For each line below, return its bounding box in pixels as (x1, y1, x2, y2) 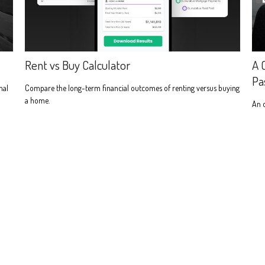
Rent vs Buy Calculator (25, 56, 131, 73)
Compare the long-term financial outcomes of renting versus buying (25, 82, 240, 93)
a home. (25, 95, 50, 105)
